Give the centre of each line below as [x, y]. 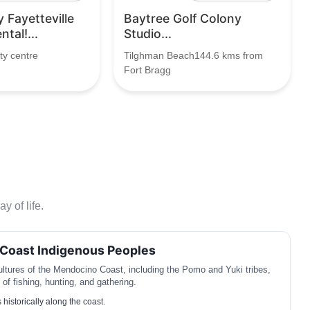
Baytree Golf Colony [183, 18]
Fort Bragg [147, 70]
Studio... [148, 34]
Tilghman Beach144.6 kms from [193, 55]
